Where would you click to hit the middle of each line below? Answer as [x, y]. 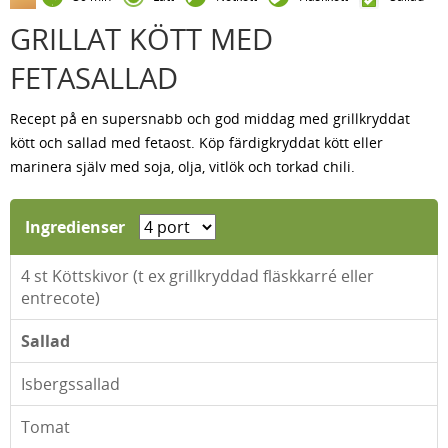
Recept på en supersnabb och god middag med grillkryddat [210, 118]
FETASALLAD [94, 77]
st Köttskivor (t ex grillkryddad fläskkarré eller [202, 276]
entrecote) [60, 298]
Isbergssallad [70, 384]
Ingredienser [77, 227]
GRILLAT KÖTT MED [141, 38]
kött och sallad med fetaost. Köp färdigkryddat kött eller [196, 142]
